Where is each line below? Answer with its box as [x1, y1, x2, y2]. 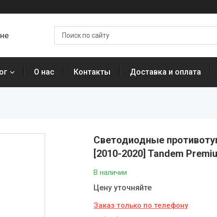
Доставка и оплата [130, 67, 201, 77]
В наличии [93, 168, 127, 177]
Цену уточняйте [93, 183, 152, 192]
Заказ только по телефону [93, 201, 188, 210]
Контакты [74, 67, 110, 77]
